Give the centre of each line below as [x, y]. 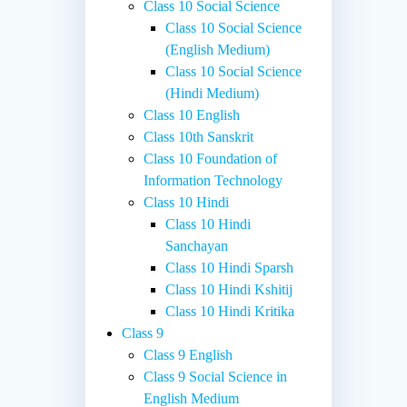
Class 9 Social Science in [216, 376]
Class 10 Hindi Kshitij [229, 289]
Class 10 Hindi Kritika [230, 311]
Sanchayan [197, 245]
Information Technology [213, 180]
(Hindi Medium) [213, 93]
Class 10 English [192, 114]
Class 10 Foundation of [211, 158]
